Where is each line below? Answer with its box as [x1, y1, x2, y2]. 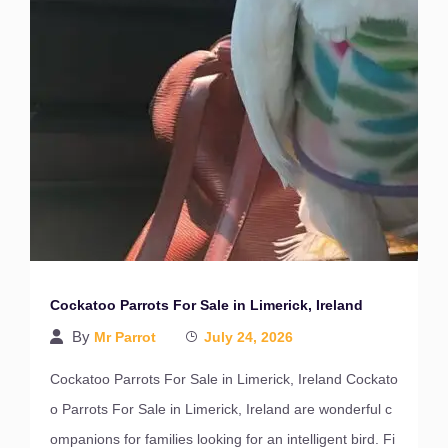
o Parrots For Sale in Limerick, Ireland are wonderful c [50, 401, 392, 417]
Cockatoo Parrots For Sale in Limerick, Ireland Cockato [50, 371, 398, 387]
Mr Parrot [94, 329, 156, 345]
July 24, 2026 [204, 329, 293, 345]
